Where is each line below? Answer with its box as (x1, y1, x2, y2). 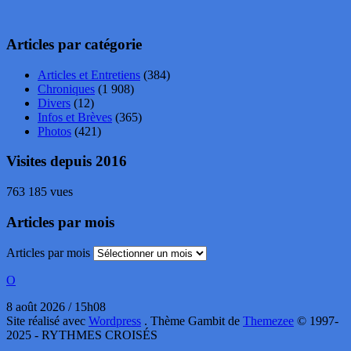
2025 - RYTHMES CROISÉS (6, 327, 157, 342)
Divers (38, 96, 71, 110)
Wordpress (89, 313, 141, 327)
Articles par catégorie (6, 35, 142, 52)
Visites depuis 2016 (6, 153, 127, 170)
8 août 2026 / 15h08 (6, 299, 106, 313)
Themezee (243, 313, 294, 327)
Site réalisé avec (6, 313, 89, 327)
